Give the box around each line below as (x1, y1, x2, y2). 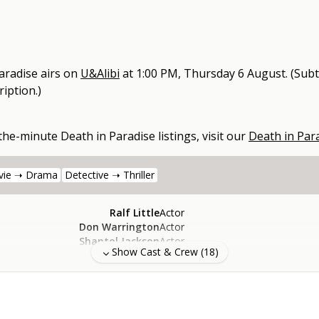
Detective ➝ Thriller (65, 168, 155, 182)
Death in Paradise (61, 128, 155, 145)
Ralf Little (110, 206, 159, 220)
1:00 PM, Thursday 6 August (136, 66, 286, 82)
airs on (38, 66, 80, 82)
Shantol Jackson (79, 234, 159, 249)
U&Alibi (80, 66, 120, 82)
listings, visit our (155, 128, 249, 145)
